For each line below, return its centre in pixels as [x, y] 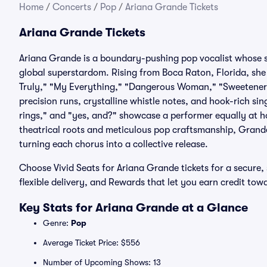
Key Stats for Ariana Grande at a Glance [133, 208]
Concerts [72, 7]
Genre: [57, 223]
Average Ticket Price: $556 [91, 243]
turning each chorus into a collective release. [114, 144]
